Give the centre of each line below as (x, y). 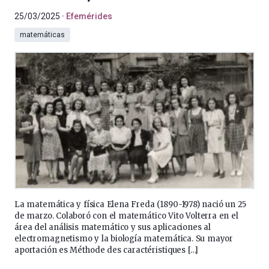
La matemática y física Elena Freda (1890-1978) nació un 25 (131, 204)
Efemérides (89, 16)
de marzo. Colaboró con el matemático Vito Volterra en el (126, 216)
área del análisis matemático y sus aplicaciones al (113, 227)
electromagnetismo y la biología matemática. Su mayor (124, 239)
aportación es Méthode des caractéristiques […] (107, 250)
